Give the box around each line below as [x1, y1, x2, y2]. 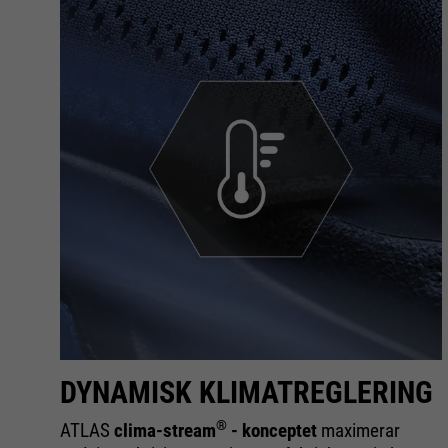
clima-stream [114, 419, 216, 442]
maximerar [321, 419, 400, 442]
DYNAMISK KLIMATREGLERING [60, 375, 433, 410]
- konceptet [227, 419, 321, 442]
